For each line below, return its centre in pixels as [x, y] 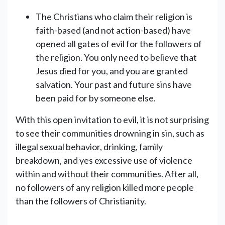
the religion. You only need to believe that [116, 57]
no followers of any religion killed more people [105, 187]
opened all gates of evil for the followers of [119, 43]
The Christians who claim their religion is [114, 16]
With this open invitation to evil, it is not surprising [112, 119]
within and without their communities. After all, [107, 174]
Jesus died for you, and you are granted [112, 71]
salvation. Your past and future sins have [114, 84]
